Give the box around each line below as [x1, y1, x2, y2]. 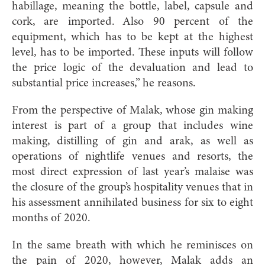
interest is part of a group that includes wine [12, 119, 253, 132]
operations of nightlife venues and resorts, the [12, 150, 253, 163]
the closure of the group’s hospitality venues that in [12, 181, 253, 193]
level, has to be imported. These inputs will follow [12, 46, 253, 59]
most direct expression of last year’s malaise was [12, 166, 253, 178]
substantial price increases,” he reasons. [12, 77, 196, 89]
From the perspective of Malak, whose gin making [12, 104, 253, 117]
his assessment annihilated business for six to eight [12, 196, 253, 209]
